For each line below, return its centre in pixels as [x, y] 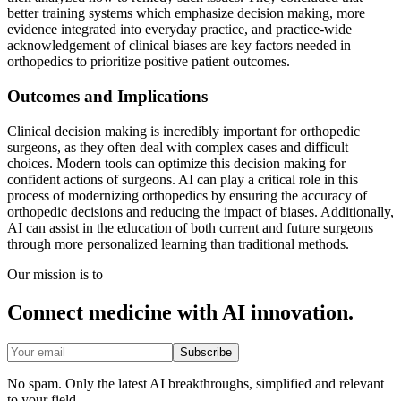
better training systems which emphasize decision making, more [186, 13]
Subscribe [206, 352]
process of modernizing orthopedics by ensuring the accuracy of [187, 195]
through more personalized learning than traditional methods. [178, 243]
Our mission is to [55, 274]
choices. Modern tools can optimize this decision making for [176, 163]
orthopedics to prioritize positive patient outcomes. [149, 62]
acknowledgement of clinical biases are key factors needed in [179, 46]
